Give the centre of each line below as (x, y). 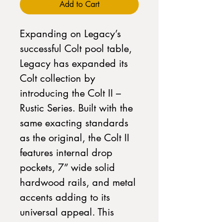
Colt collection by (57, 78)
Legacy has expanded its (74, 63)
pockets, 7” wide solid (67, 167)
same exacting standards (74, 123)
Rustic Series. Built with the (76, 108)
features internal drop (66, 153)
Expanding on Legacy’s (70, 34)
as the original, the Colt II (75, 138)
